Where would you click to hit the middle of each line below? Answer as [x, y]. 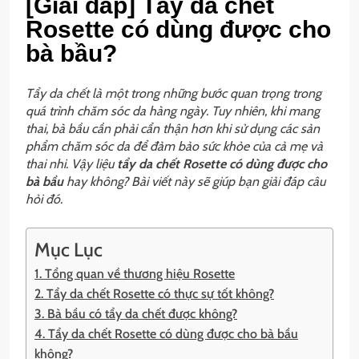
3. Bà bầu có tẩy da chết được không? [136, 314]
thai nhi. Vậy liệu [71, 164]
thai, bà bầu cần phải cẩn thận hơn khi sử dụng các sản [173, 129]
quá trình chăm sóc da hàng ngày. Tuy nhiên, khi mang [173, 111]
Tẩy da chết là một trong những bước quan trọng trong [173, 94]
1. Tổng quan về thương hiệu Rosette [135, 274]
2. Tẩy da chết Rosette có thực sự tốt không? [154, 294]
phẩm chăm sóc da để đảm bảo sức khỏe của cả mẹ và [174, 147]
